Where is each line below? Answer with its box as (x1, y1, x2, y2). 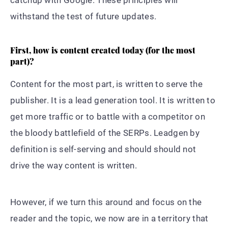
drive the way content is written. (10, 160, 137, 170)
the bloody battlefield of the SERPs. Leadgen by (10, 127, 200, 138)
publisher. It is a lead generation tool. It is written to (10, 95, 216, 105)
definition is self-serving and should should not (10, 144, 196, 154)
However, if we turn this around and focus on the (10, 196, 202, 207)
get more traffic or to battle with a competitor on (10, 111, 205, 122)
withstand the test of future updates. (10, 11, 157, 21)
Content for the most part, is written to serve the (10, 78, 203, 89)
